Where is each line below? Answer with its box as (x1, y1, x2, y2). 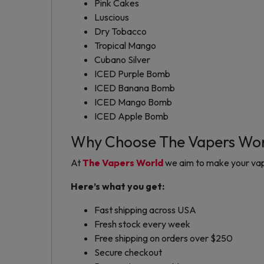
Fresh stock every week (94, 217, 190, 230)
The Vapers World (82, 156, 163, 169)
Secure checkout (94, 246, 162, 258)
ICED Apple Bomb (94, 110, 169, 122)
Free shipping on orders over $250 (94, 232, 233, 244)
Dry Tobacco (94, 25, 147, 37)
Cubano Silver (94, 53, 150, 65)
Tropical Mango (94, 39, 156, 51)
